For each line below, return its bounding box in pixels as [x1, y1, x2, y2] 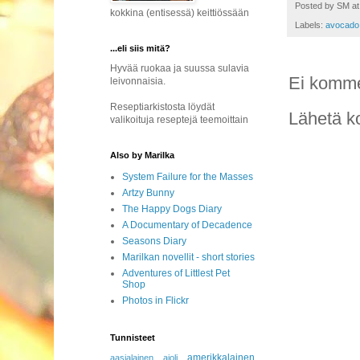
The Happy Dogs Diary [122, 203, 222, 215]
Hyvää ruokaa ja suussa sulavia [110, 63, 249, 74]
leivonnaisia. [110, 76, 166, 87]
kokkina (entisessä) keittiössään [110, 7, 249, 18]
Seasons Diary [122, 235, 186, 247]
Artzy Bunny [122, 187, 174, 198]
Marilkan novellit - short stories [122, 252, 255, 263]
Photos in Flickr [122, 295, 189, 306]
